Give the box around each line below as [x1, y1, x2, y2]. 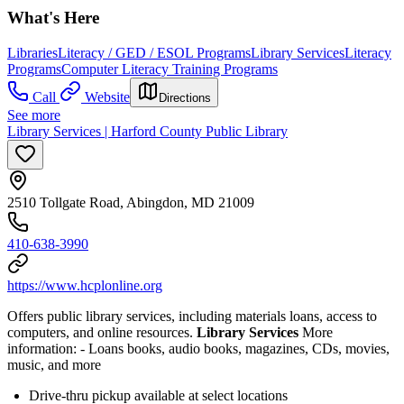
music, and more [7, 356, 101, 372]
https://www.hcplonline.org [7, 277, 162, 293]
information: [7, 340, 80, 356]
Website [85, 88, 130, 105]
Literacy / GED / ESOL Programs [58, 44, 251, 60]
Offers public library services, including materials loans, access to [7, 308, 377, 324]
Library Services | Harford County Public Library [7, 123, 288, 139]
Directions [159, 90, 211, 105]
